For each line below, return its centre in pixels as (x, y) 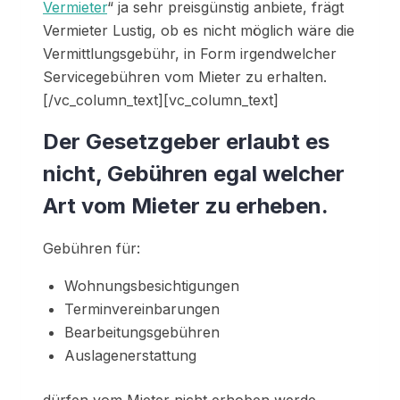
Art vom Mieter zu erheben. (186, 206)
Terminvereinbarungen (142, 309)
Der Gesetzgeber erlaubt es (186, 142)
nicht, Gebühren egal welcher (194, 174)
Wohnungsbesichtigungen (152, 286)
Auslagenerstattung (130, 356)
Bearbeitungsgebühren (142, 333)
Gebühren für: (92, 249)
